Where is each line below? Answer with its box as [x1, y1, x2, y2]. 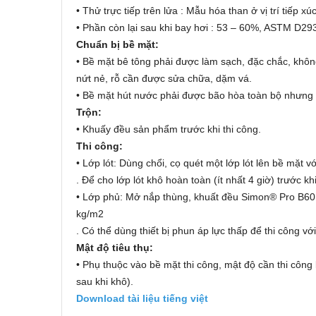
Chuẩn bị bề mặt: [76, 38, 159, 50]
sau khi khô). [76, 275, 133, 287]
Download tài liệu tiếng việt [76, 292, 208, 304]
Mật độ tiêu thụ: [76, 241, 153, 253]
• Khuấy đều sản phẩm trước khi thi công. [76, 123, 261, 135]
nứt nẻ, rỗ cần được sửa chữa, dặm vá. [76, 72, 252, 84]
